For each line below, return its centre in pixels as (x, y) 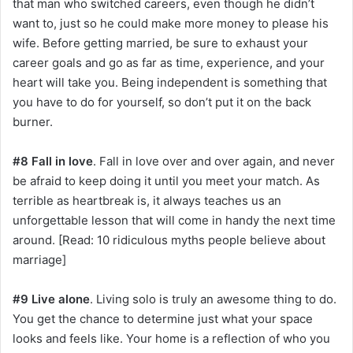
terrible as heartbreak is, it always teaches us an (147, 201)
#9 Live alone (51, 299)
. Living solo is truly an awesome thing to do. (213, 299)
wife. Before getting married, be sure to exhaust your (160, 43)
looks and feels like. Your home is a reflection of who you (171, 339)
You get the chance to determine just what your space (163, 319)
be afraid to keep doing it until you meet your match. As (166, 181)
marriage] (39, 260)
